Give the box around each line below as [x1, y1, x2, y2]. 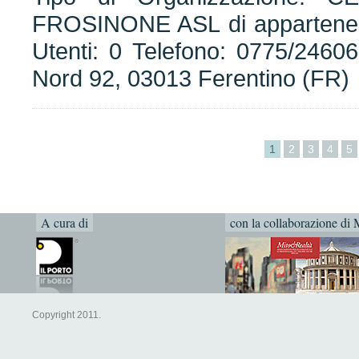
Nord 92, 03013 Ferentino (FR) [32, 66, 349, 91]
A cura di [41, 214, 88, 231]
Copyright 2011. [32, 309, 101, 321]
